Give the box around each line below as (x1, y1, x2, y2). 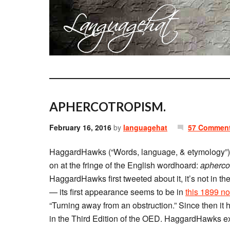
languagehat (123, 122, 167, 132)
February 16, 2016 (49, 122, 111, 132)
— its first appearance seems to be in (49, 186, 185, 198)
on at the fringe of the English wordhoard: (49, 159, 200, 171)
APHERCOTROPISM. (49, 99, 166, 114)
